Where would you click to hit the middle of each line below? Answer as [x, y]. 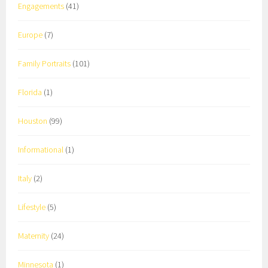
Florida [30, 92]
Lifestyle [32, 207]
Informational [41, 149]
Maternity [34, 235]
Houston [33, 121]
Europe [31, 34]
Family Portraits [45, 63]
